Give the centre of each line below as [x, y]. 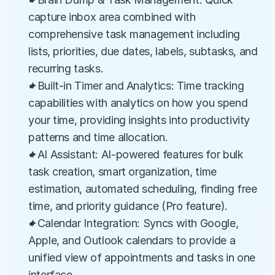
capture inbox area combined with [112, 17]
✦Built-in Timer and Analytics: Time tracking [136, 86]
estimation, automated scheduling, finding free [143, 189]
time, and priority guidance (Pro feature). [128, 206]
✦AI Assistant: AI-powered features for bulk [136, 154]
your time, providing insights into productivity [139, 120]
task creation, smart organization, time [122, 172]
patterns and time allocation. [98, 137]
